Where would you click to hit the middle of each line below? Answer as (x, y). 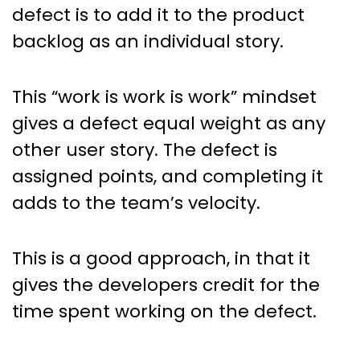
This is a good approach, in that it (161, 259)
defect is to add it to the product (158, 15)
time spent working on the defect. (164, 312)
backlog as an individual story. (148, 42)
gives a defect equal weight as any (169, 124)
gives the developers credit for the (166, 285)
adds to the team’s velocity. (136, 203)
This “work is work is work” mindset (164, 97)
